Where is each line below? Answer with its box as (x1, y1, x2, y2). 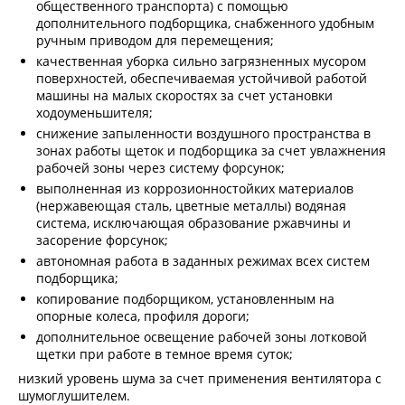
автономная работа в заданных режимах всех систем (36, 251, 370, 269)
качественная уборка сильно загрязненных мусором (36, 52, 366, 70)
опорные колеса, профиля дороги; (36, 306, 250, 325)
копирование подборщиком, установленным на (36, 289, 334, 307)
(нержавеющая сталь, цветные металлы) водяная (36, 196, 346, 214)
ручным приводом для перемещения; (36, 31, 274, 49)
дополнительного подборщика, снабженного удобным (36, 14, 374, 32)
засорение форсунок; (36, 231, 168, 249)
